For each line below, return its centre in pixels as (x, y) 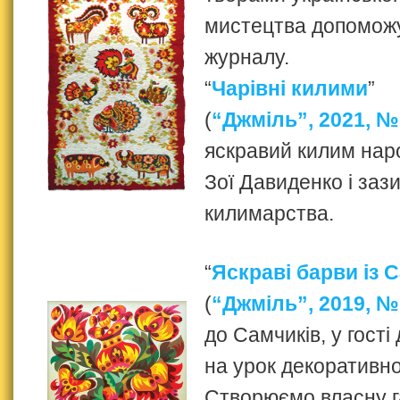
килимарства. (269, 213)
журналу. (247, 57)
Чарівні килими (290, 88)
